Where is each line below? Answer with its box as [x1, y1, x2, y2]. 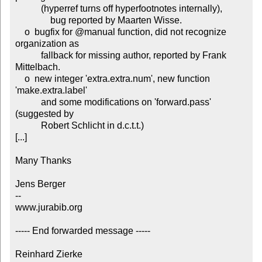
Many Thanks [15, 156, 71, 166]
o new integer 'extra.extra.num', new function [15, 74, 25, 84]
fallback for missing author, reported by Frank [15, 50, 41, 61]
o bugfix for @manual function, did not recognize [15, 27, 25, 37]
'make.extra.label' [15, 85, 87, 96]
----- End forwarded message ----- [15, 226, 150, 236]
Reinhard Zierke [15, 249, 82, 260]
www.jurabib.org [15, 202, 82, 213]
